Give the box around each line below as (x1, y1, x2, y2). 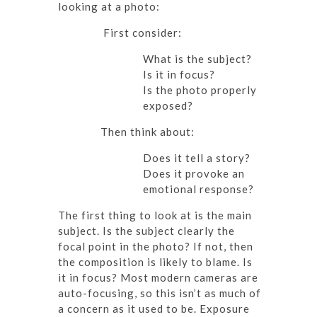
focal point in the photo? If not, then (58, 239, 253, 253)
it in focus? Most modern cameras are (58, 270, 258, 284)
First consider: (100, 25, 182, 39)
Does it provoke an (143, 166, 245, 180)
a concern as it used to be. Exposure (58, 301, 250, 315)
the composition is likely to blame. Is (58, 255, 253, 268)
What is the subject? (143, 52, 252, 65)
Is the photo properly (143, 83, 257, 96)
